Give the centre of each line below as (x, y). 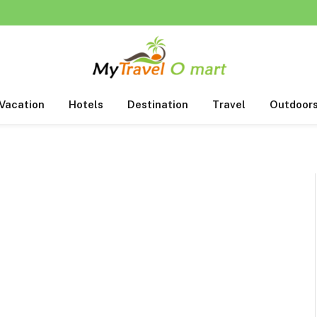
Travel (229, 104)
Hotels (86, 104)
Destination (158, 104)
